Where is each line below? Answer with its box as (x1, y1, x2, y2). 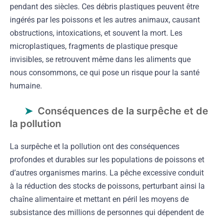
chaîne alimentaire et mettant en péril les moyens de (10, 194, 189, 204)
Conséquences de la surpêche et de (38, 105, 208, 117)
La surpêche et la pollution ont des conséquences (10, 141, 179, 151)
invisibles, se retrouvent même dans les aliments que (10, 54, 191, 64)
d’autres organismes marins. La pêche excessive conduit (10, 168, 204, 177)
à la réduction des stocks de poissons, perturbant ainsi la (10, 181, 205, 191)
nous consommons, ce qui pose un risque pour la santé (10, 67, 199, 77)
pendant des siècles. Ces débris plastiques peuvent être (10, 1, 199, 11)
